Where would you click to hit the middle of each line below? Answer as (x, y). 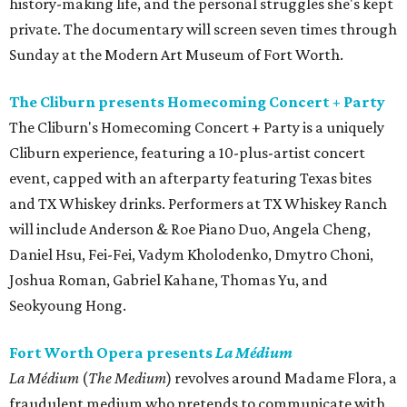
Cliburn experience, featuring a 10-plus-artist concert (187, 153)
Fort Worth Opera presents (112, 353)
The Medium (127, 378)
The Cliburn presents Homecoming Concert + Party (197, 102)
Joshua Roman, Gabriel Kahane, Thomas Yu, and (169, 280)
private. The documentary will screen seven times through (203, 30)
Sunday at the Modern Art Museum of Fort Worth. (176, 55)
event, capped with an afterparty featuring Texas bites (190, 179)
